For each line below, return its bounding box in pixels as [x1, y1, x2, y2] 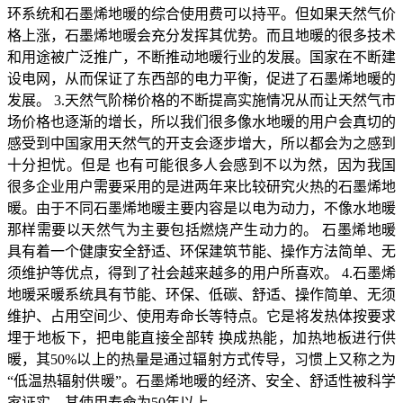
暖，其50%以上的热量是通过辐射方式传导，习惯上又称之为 [7, 351, 396, 367]
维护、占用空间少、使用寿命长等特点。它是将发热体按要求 [7, 308, 396, 324]
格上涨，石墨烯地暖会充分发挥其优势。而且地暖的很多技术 [7, 27, 396, 43]
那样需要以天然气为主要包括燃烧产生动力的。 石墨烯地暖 [7, 221, 396, 237]
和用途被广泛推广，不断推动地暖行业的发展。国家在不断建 [7, 49, 396, 65]
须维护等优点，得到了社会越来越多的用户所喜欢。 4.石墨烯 [7, 264, 396, 281]
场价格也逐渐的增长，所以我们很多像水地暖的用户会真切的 [7, 113, 396, 130]
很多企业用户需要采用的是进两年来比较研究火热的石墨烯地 [7, 178, 396, 194]
